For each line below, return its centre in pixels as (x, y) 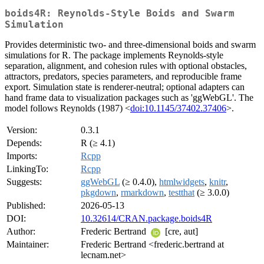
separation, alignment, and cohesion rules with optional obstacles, (126, 66)
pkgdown (98, 193)
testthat (181, 193)
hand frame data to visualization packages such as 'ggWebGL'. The (129, 98)
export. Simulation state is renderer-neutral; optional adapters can (125, 87)
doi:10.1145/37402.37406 (178, 108)
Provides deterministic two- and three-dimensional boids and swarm (130, 45)
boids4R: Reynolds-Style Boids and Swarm (120, 14)
